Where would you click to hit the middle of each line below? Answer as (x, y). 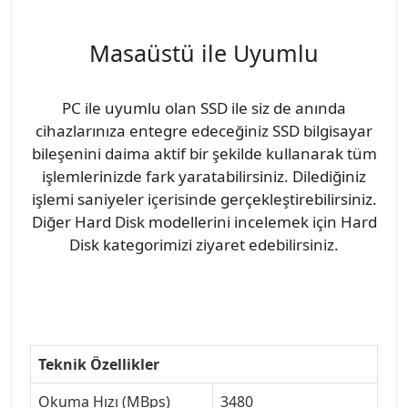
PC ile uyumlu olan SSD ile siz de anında (204, 107)
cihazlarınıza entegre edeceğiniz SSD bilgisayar (204, 130)
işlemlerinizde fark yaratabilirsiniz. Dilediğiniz (204, 176)
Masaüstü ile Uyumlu (204, 52)
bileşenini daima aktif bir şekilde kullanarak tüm (204, 153)
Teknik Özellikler (99, 364)
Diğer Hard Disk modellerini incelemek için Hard (204, 221)
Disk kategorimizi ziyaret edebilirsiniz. (204, 244)
